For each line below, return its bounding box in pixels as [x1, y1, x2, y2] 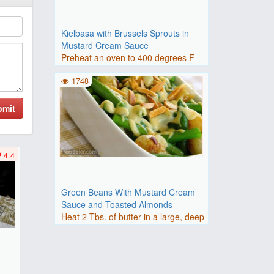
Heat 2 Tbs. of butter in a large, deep [61, 210, 204, 223]
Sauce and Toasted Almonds [61, 198, 172, 210]
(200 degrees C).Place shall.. [61, 64, 174, 76]
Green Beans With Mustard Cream [61, 186, 195, 198]
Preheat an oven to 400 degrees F [61, 51, 194, 64]
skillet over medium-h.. [61, 223, 149, 235]
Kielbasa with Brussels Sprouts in [61, 27, 189, 39]
